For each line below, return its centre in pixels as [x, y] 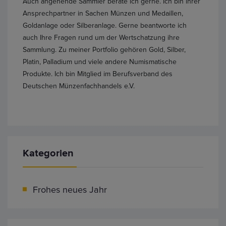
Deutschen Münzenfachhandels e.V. [79, 86]
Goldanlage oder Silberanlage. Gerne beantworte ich [105, 25]
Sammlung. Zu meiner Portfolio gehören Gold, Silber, [104, 50]
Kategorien [48, 153]
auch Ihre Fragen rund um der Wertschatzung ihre [101, 38]
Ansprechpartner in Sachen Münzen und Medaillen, [103, 13]
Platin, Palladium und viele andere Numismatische [100, 62]
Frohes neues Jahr [70, 190]
